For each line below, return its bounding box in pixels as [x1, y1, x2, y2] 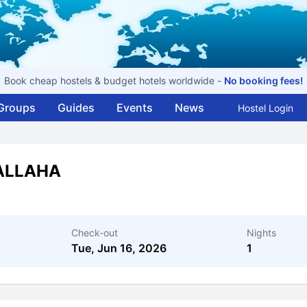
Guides [58, 101, 95, 114]
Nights [247, 227, 276, 238]
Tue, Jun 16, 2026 [71, 241, 167, 255]
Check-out [71, 227, 118, 238]
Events [116, 101, 153, 114]
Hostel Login [238, 102, 293, 114]
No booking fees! [224, 75, 303, 86]
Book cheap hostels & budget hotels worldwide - [4, 75, 224, 86]
